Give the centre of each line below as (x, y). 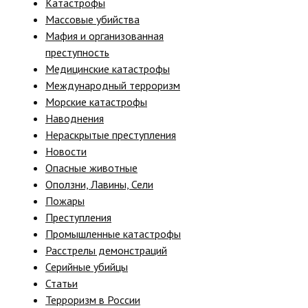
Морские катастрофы (96, 101)
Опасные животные (91, 167)
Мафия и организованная (104, 35)
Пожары (65, 200)
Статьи (62, 283)
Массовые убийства (92, 19)
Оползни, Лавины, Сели (99, 184)
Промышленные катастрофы (113, 233)
